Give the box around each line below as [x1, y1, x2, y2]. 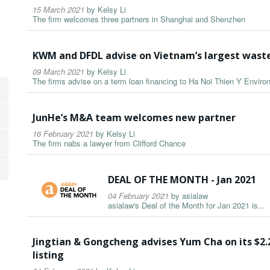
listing [33, 248, 64, 262]
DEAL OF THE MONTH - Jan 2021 [108, 173, 256, 187]
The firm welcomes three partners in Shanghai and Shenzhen [33, 13, 245, 25]
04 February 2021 [108, 190, 169, 202]
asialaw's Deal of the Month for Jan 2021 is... [108, 199, 265, 212]
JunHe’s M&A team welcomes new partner [33, 111, 236, 125]
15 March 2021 [33, 4, 84, 16]
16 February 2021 [33, 128, 93, 140]
